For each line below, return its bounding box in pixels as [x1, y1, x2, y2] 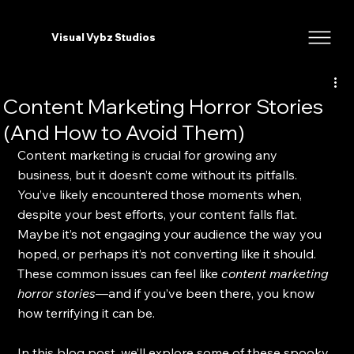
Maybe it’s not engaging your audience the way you [17, 226, 326, 242]
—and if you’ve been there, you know [96, 285, 318, 301]
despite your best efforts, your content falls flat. [17, 206, 301, 222]
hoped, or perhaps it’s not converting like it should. [17, 246, 320, 262]
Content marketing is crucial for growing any [17, 147, 281, 163]
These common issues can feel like [17, 265, 222, 281]
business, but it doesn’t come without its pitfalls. [17, 167, 301, 183]
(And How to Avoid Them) [3, 119, 246, 145]
